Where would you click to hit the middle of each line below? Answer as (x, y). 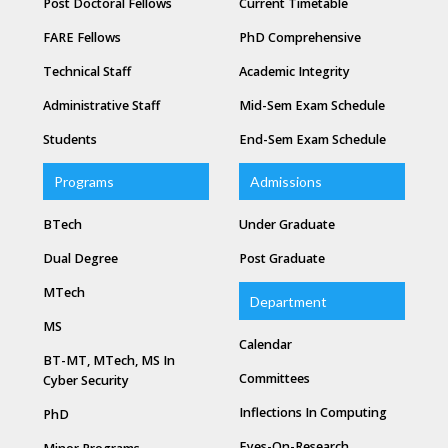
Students (70, 140)
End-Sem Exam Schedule (312, 140)
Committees (274, 378)
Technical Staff (87, 72)
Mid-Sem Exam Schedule (312, 106)
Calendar (265, 344)
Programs (84, 182)
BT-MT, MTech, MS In (109, 361)
